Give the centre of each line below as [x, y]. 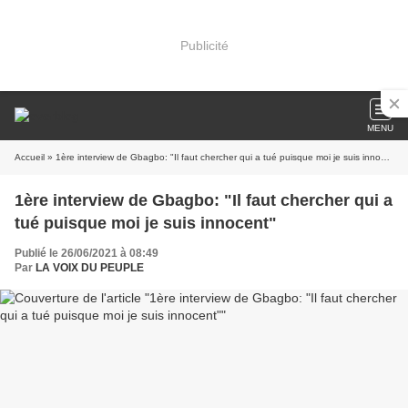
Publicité [204, 45]
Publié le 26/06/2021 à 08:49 [87, 253]
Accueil [30, 157]
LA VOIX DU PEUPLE [90, 268]
